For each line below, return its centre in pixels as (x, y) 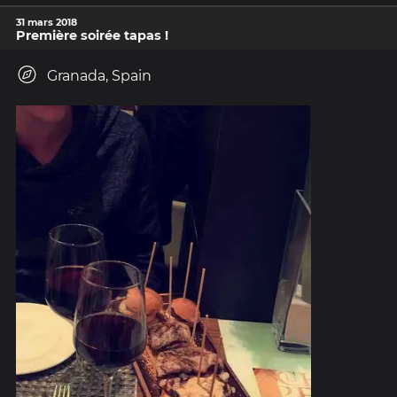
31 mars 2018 (47, 22)
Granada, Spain (99, 75)
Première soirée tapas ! (92, 35)
